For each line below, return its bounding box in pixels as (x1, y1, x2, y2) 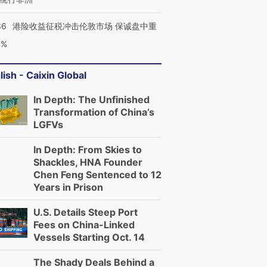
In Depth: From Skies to (33, 144, 142, 156)
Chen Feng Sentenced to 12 (33, 169, 162, 181)
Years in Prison (33, 181, 103, 193)
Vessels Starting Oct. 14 (33, 231, 145, 243)
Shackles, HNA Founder (33, 156, 142, 168)
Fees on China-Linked (33, 219, 135, 231)
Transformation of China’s (33, 106, 154, 118)
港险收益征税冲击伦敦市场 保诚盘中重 (13, 21, 157, 31)
